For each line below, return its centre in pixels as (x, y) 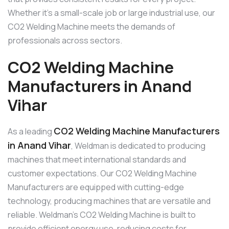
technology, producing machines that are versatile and (109, 201)
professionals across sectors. (65, 41)
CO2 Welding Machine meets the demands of (91, 27)
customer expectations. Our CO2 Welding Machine (102, 173)
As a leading (31, 131)
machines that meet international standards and (97, 159)
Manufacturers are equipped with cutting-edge (96, 187)
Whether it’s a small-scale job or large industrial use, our (111, 13)
